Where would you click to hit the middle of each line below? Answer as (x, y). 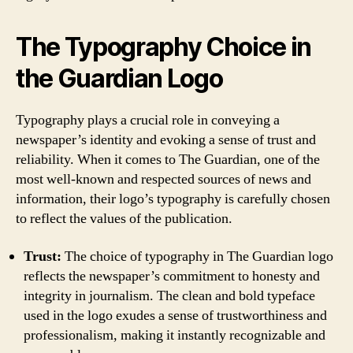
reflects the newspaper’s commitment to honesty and (172, 276)
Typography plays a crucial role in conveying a (148, 120)
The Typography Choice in (164, 47)
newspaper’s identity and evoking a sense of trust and (166, 140)
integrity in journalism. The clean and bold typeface (169, 295)
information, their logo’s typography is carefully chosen (173, 199)
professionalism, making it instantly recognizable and (175, 335)
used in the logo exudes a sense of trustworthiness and (175, 315)
